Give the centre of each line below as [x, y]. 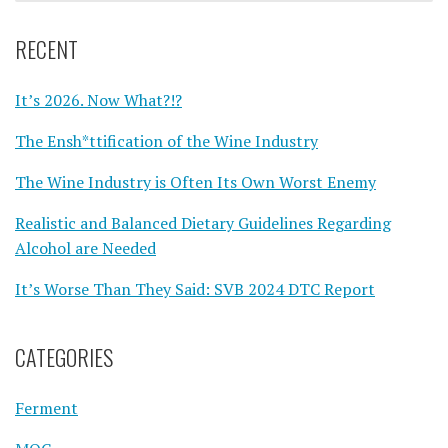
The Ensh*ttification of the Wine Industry [166, 140]
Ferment [46, 407]
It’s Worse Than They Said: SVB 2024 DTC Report [195, 288]
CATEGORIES [64, 356]
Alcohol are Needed [85, 247]
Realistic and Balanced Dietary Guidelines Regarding [203, 222]
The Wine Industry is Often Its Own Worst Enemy [195, 181]
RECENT [46, 48]
